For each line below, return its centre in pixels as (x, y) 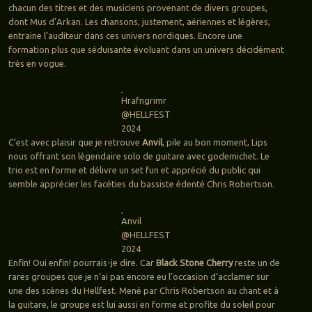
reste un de (256, 263)
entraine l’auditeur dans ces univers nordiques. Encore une (125, 36)
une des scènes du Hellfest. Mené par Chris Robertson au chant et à (143, 291)
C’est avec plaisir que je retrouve (75, 142)
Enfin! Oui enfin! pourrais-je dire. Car (82, 263)
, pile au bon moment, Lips (214, 142)
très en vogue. (37, 64)
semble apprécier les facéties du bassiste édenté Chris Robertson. (141, 184)
